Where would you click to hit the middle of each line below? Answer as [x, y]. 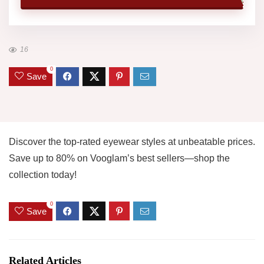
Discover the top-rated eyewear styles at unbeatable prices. [132, 142]
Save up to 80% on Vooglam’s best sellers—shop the [119, 159]
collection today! [43, 175]
